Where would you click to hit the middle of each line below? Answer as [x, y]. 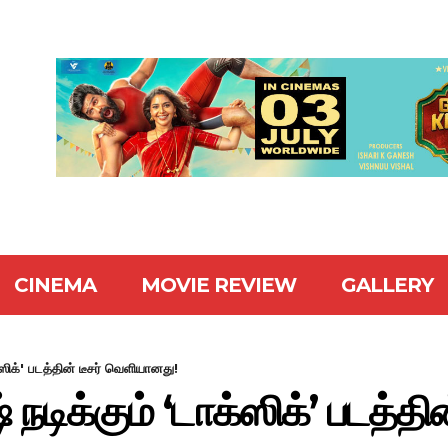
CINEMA [54, 285]
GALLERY [386, 285]
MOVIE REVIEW [218, 285]
